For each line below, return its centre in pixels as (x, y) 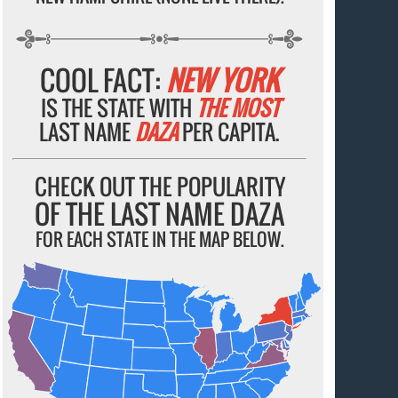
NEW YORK (223, 80)
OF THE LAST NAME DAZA (160, 213)
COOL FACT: (103, 80)
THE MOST (237, 107)
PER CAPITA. (229, 131)
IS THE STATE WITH (118, 107)
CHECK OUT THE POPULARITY (159, 186)
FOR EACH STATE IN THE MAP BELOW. (159, 239)
